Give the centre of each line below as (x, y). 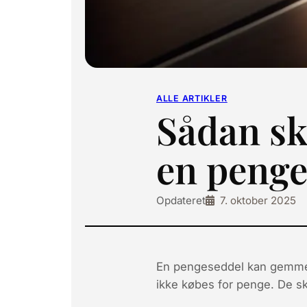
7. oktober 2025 (258, 201)
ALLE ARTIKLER (192, 99)
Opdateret (181, 201)
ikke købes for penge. (215, 285)
